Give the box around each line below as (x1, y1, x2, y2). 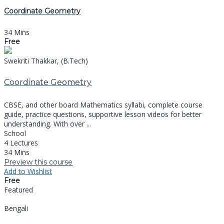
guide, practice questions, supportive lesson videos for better (4, 109, 201, 119)
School (4, 128, 26, 138)
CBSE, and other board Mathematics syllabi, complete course (4, 99, 202, 109)
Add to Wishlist (4, 166, 52, 176)
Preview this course (4, 157, 72, 166)
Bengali (4, 203, 28, 213)
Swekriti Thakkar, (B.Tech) (4, 56, 88, 66)
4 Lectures (4, 137, 38, 147)
